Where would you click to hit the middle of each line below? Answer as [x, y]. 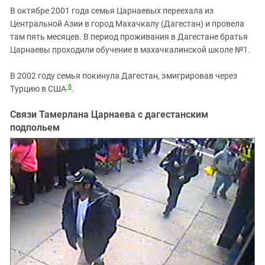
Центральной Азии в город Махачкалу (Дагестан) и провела [127, 24]
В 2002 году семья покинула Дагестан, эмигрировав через [124, 76]
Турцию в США [38, 89]
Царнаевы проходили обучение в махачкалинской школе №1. [130, 50]
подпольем [35, 128]
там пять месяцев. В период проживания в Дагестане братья [129, 37]
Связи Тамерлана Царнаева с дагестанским [109, 115]
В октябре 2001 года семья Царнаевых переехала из [112, 11]
